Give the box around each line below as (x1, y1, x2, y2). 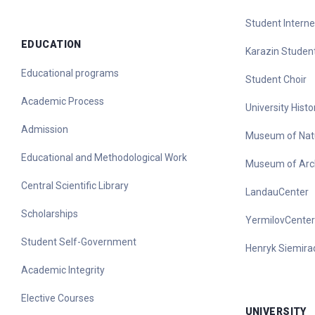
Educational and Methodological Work (21, 152, 187, 163)
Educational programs (21, 67, 119, 79)
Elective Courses (21, 292, 94, 304)
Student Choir (245, 74, 307, 85)
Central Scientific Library (21, 180, 129, 191)
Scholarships (21, 208, 78, 219)
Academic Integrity (21, 264, 105, 276)
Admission (21, 124, 68, 135)
